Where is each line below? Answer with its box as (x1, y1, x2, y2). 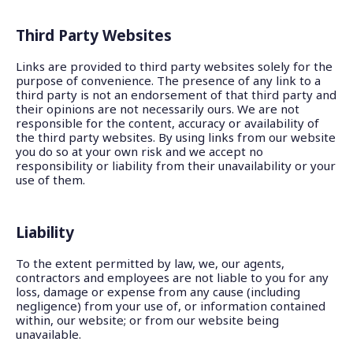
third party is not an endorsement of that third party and (16, 87, 336, 102)
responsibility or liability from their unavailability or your (16, 158, 336, 173)
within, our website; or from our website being (16, 312, 279, 328)
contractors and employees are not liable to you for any (16, 269, 329, 285)
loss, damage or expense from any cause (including (16, 284, 300, 299)
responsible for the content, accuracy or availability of (16, 115, 319, 131)
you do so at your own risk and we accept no (16, 143, 263, 159)
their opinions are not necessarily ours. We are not (16, 101, 299, 117)
